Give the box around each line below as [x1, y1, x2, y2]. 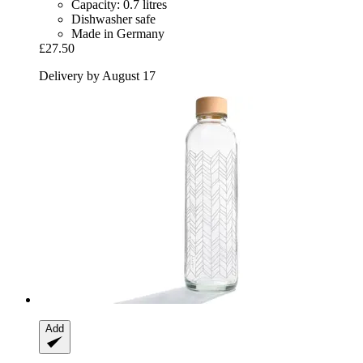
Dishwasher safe [71, 11, 156, 26]
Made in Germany [71, 26, 164, 41]
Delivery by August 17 [39, 68, 156, 83]
